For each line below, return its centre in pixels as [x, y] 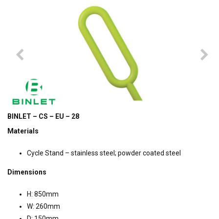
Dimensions [27, 172]
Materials [23, 131]
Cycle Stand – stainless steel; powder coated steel [104, 153]
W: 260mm [44, 207]
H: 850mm [43, 194]
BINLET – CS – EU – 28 [43, 117]
